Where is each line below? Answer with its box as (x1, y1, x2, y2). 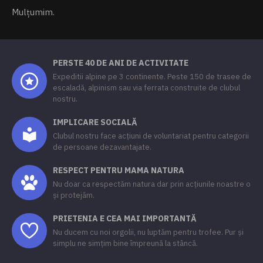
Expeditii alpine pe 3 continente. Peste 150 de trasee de (53, 72, 251, 82)
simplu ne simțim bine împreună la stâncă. (53, 238, 198, 248)
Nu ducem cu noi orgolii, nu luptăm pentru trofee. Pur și (53, 227, 244, 237)
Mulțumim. (12, 6, 55, 18)
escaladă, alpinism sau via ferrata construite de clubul (53, 83, 240, 93)
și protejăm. (53, 190, 95, 200)
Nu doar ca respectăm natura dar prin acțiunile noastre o (53, 179, 251, 189)
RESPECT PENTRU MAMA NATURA (53, 165, 184, 176)
